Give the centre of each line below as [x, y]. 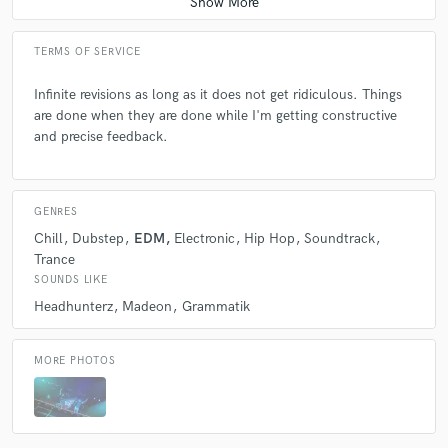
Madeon [147, 307]
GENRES [56, 211]
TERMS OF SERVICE [87, 52]
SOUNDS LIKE [71, 279]
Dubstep [98, 238]
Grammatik [215, 307]
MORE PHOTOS [75, 360]
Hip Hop [269, 238]
